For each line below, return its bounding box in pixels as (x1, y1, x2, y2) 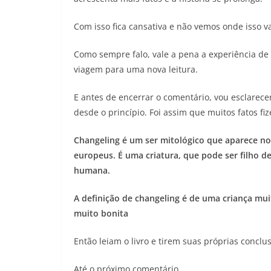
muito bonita (74, 207, 128, 219)
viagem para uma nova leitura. (74, 63, 198, 75)
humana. (74, 164, 113, 176)
